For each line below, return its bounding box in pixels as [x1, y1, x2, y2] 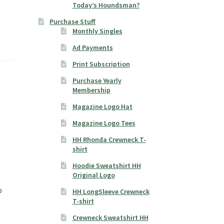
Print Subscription [72, 59, 130, 69]
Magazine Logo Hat [72, 102, 132, 111]
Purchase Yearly [72, 76, 121, 85]
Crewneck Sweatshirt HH [72, 213, 148, 222]
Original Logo [72, 170, 115, 180]
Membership [72, 85, 110, 95]
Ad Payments [72, 43, 113, 52]
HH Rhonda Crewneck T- [72, 135, 146, 144]
